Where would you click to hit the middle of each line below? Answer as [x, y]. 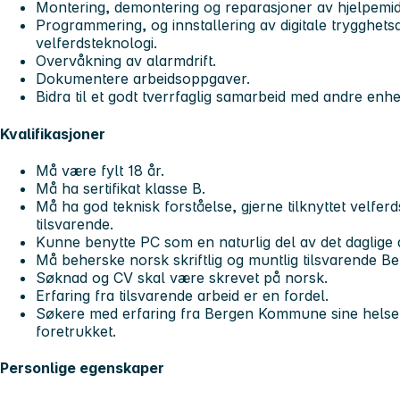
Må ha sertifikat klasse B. [121, 189]
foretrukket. [76, 332]
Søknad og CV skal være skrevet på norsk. [182, 278]
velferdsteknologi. [96, 43]
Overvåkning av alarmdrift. [126, 61]
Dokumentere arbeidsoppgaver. [143, 79]
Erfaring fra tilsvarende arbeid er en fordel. [182, 296]
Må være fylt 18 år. [100, 171]
